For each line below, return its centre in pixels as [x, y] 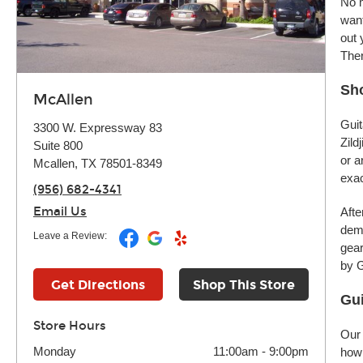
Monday [55, 351]
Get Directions [98, 285]
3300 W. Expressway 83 [98, 128]
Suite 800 [58, 145]
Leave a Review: [70, 236]
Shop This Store [244, 285]
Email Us [60, 211]
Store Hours [70, 326]
